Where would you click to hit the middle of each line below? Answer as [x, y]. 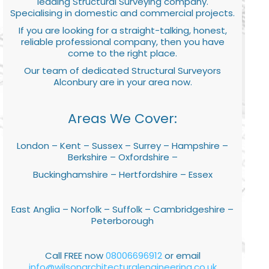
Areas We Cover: [122, 118]
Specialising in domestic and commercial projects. [122, 13]
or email [181, 255]
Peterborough [122, 220]
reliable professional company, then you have [122, 41]
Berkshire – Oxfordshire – [122, 157]
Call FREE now [75, 255]
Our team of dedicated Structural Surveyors [122, 70]
